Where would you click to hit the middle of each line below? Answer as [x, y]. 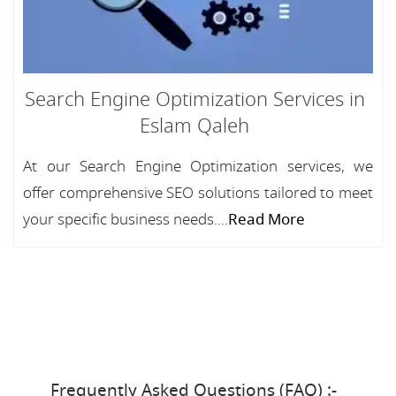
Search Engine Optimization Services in [194, 100]
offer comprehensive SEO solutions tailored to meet [198, 193]
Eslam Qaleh [194, 126]
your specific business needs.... [126, 220]
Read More [267, 220]
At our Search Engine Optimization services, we [198, 167]
